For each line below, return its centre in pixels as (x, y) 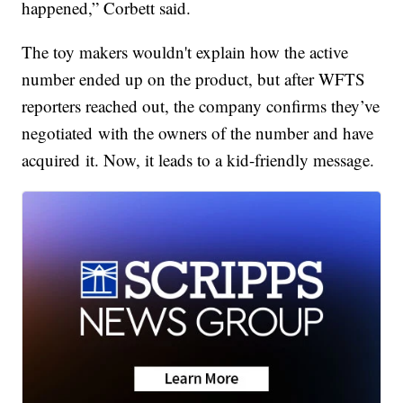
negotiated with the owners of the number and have (198, 133)
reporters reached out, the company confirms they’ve (201, 106)
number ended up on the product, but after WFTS (194, 79)
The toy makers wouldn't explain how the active (185, 52)
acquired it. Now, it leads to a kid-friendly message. (201, 160)
